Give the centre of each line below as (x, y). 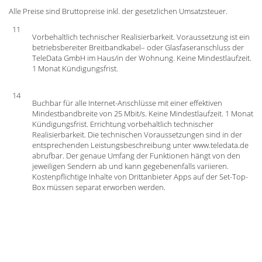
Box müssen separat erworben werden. (99, 187)
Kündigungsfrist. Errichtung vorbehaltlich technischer (123, 124)
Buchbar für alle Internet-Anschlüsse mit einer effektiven (127, 103)
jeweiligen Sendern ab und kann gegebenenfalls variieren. (130, 166)
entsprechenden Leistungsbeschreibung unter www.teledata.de (140, 145)
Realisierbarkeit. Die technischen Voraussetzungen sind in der (137, 134)
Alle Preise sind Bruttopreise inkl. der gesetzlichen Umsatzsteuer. (118, 11)
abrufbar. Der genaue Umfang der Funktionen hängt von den (136, 155)
